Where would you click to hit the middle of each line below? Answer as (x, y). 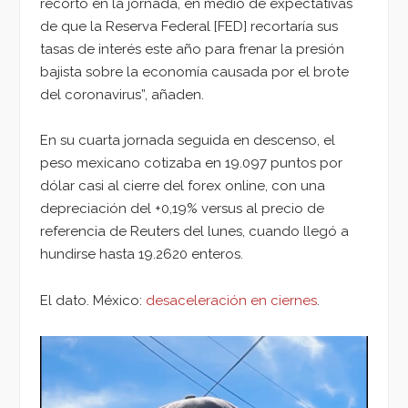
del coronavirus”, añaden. (124, 94)
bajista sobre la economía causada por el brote (194, 71)
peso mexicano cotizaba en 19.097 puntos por (191, 163)
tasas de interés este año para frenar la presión (192, 49)
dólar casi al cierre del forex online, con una (183, 186)
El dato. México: (93, 301)
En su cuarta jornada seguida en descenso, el (188, 141)
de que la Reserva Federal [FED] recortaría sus (189, 26)
